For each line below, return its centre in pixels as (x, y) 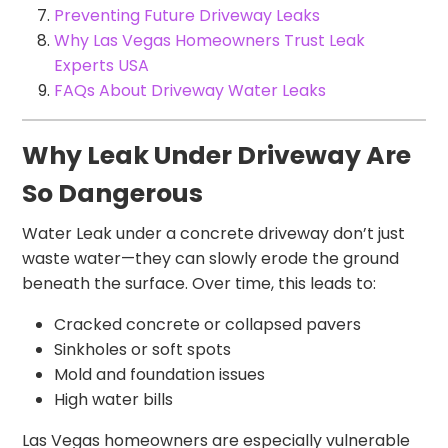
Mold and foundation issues (160, 374)
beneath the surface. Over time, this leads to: (199, 283)
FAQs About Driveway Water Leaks (190, 90)
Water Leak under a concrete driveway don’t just (214, 233)
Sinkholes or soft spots (143, 349)
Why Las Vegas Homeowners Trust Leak (210, 40)
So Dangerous (113, 193)
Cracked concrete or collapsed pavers (208, 324)
